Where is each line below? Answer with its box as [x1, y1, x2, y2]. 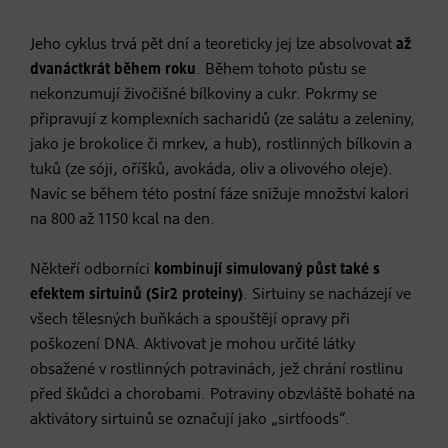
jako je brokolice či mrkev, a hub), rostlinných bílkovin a [30, 136, 412, 153]
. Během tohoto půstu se [196, 61, 366, 78]
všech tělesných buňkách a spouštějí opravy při [30, 311, 350, 328]
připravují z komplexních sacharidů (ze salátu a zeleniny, [30, 111, 415, 128]
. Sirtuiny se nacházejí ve [243, 286, 411, 303]
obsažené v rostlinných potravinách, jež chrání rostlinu [30, 361, 403, 378]
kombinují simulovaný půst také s [154, 261, 380, 278]
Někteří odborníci [30, 261, 154, 278]
